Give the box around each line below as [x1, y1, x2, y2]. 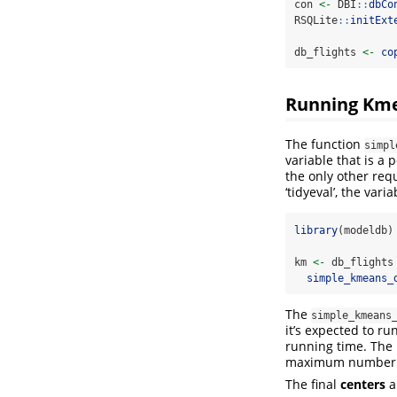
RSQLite [294, 14, 338, 27]
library [294, 223, 338, 237]
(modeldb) [338, 223, 393, 237]
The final [285, 375, 340, 393]
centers [340, 375, 385, 393]
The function [285, 135, 364, 152]
